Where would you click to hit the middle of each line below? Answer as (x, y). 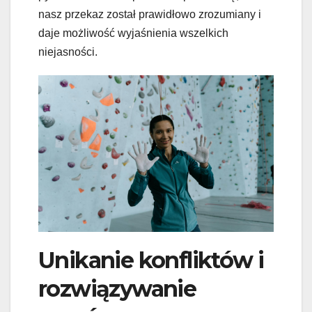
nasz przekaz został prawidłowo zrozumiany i (150, 15)
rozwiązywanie (117, 289)
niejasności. (68, 52)
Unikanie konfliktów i (151, 260)
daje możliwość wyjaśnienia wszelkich (133, 33)
